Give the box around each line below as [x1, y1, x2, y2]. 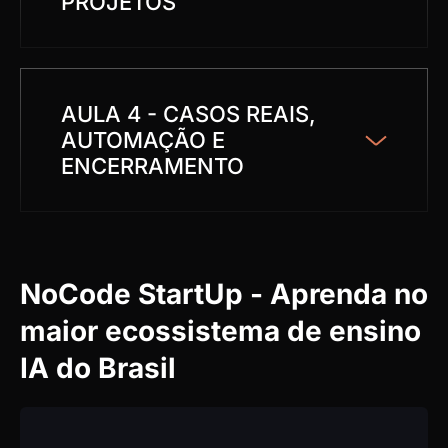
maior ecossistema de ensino [20, 314, 421, 349]
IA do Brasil [20, 351, 176, 386]
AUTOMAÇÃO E [61, 127, 225, 154]
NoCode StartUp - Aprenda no [20, 277, 428, 312]
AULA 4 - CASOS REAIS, [61, 101, 316, 128]
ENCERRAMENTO [61, 153, 244, 180]
